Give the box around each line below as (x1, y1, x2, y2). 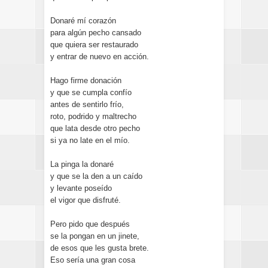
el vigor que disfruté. (50, 196, 121, 205)
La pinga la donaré (50, 160, 114, 169)
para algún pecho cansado (50, 28, 141, 37)
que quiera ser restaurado (50, 40, 138, 49)
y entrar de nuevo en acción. (50, 52, 149, 61)
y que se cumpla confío (50, 88, 132, 97)
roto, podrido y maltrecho (50, 112, 136, 121)
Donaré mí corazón (50, 16, 116, 25)
